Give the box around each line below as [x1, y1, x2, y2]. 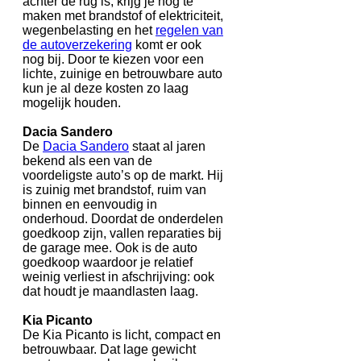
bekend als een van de [23, 154, 152, 168]
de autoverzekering [23, 38, 132, 52]
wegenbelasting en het [23, 23, 156, 38]
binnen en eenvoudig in [23, 197, 157, 212]
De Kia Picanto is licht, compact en [23, 328, 221, 342]
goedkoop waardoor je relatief [23, 255, 193, 270]
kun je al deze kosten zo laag [23, 81, 189, 96]
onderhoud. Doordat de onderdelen [23, 212, 223, 226]
